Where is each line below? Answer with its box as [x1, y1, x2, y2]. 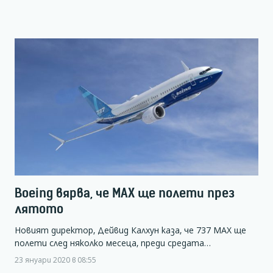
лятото [15, 200, 63, 216]
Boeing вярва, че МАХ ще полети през [15, 185, 235, 200]
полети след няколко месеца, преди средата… [15, 236, 211, 249]
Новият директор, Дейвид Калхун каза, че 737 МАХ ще [15, 224, 246, 236]
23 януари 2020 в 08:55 [15, 254, 96, 264]
